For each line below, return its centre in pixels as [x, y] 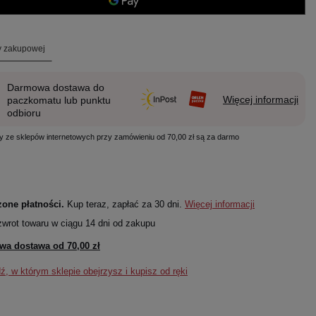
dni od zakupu [125, 223]
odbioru [24, 113]
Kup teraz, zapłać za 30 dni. [124, 204]
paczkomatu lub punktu [59, 100]
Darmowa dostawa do [55, 87]
